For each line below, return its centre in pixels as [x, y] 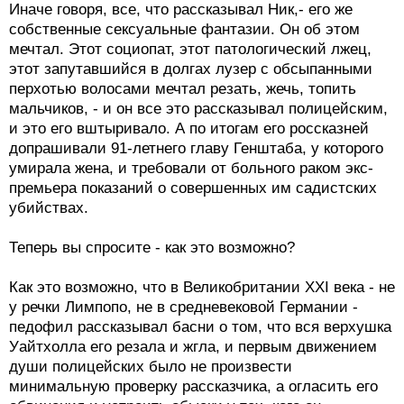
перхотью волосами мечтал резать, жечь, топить [183, 88]
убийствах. [49, 207]
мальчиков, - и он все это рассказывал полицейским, [198, 108]
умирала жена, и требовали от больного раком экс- [191, 168]
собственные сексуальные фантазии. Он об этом [184, 29]
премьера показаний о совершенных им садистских [193, 188]
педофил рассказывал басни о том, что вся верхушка [200, 326]
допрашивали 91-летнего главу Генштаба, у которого [196, 148]
